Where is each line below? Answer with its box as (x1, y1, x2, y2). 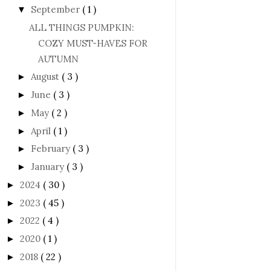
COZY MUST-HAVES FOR (38, 37, 148, 49)
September (31, 3, 82, 15)
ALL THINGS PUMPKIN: (28, 21, 134, 33)
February (31, 143, 73, 155)
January (31, 161, 67, 172)
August (31, 71, 62, 83)
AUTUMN (38, 53, 79, 65)
